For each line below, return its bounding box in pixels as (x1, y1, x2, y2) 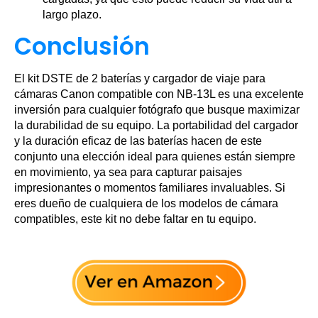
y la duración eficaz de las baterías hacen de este (14, 135, 262, 147)
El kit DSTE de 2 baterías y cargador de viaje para (14, 72, 265, 84)
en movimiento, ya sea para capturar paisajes (14, 166, 242, 178)
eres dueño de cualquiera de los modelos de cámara (14, 197, 278, 209)
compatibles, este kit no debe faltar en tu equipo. (14, 213, 256, 225)
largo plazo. (43, 9, 102, 21)
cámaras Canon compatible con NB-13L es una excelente (14, 88, 304, 100)
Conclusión (14, 30, 150, 63)
